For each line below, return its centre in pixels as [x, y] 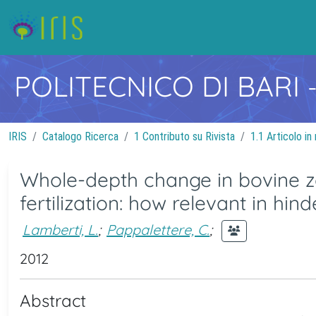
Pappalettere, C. [158, 229]
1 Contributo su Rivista [184, 136]
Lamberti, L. [60, 229]
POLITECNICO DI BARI [161, 86]
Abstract [53, 300]
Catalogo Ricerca [80, 136]
